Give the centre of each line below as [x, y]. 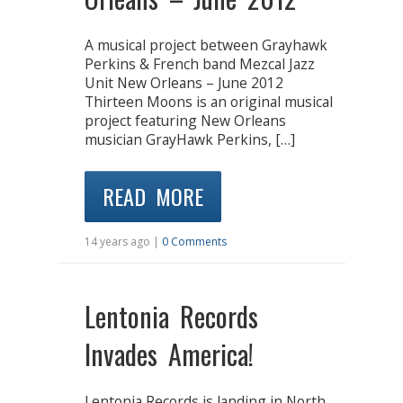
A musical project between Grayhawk [206, 45]
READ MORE [153, 197]
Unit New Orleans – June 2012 [184, 82]
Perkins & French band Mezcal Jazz [200, 63]
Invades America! [169, 354]
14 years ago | [123, 242]
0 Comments [194, 242]
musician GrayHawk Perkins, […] [190, 139]
